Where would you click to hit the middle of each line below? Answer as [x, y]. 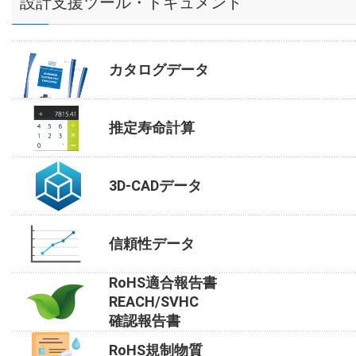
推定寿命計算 [152, 127]
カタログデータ [159, 69]
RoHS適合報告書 [163, 282]
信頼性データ [152, 243]
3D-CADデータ [155, 185]
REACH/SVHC [154, 301]
